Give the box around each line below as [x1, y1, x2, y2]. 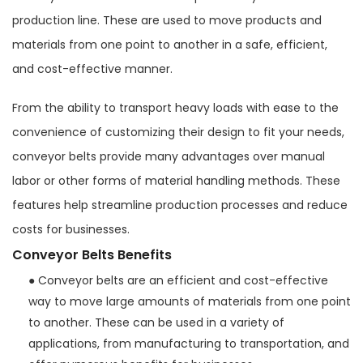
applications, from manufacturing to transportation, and [28, 335, 349, 352]
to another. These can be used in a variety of [28, 314, 284, 331]
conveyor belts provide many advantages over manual [12, 147, 325, 164]
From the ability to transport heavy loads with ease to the [12, 99, 339, 116]
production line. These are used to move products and [12, 11, 322, 28]
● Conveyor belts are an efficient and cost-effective [28, 271, 328, 288]
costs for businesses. [12, 220, 130, 237]
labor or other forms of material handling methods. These [12, 172, 340, 189]
